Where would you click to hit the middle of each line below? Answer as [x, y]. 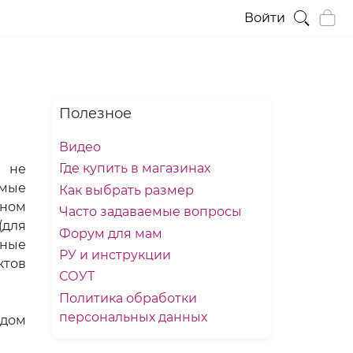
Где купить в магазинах [135, 169]
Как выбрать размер [126, 190]
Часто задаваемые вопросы [150, 212]
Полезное [95, 113]
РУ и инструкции [115, 255]
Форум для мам [111, 233]
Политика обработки [128, 298]
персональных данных [133, 317]
